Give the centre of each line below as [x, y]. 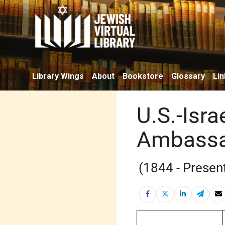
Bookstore [143, 76]
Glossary [188, 76]
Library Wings [58, 76]
